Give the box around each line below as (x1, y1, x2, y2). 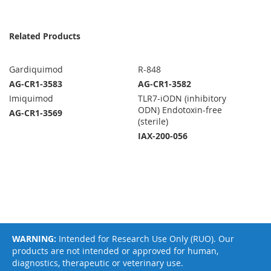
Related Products (9, 30, 80, 42)
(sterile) (138, 116, 169, 128)
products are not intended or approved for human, (12, 245, 218, 257)
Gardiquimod (9, 64, 63, 76)
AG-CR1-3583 (9, 78, 62, 90)
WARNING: (12, 233, 56, 245)
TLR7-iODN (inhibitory (138, 93, 227, 105)
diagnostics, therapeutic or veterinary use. (12, 257, 183, 269)
